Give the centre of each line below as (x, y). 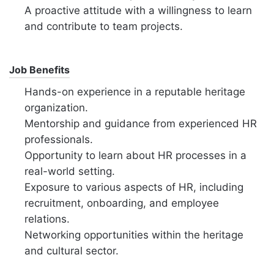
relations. (47, 219)
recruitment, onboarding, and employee (122, 203)
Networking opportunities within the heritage (134, 235)
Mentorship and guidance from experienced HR (141, 123)
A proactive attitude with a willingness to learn (138, 10)
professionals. (59, 139)
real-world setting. (70, 171)
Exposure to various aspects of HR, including (134, 187)
